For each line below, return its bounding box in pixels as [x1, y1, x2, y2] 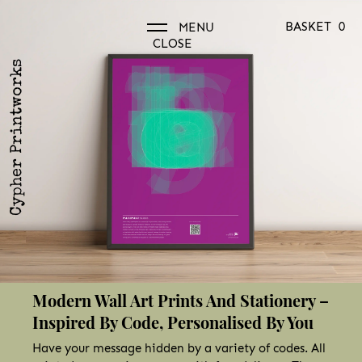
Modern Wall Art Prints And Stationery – [32, 289, 329, 311]
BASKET [284, 19, 335, 34]
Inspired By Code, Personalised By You [32, 311, 314, 333]
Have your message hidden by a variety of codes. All [32, 341, 326, 356]
